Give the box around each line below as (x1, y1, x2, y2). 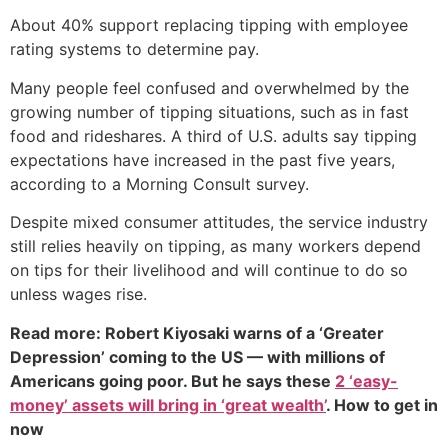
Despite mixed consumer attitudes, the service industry (10, 212, 428, 233)
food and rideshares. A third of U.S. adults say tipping (10, 125, 417, 146)
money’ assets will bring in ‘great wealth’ (10, 394, 326, 415)
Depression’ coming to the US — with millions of (10, 346, 385, 367)
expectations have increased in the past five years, (10, 149, 395, 170)
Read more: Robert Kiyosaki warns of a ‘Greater (10, 322, 384, 343)
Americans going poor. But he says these (10, 370, 335, 391)
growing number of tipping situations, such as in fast (10, 101, 409, 122)
